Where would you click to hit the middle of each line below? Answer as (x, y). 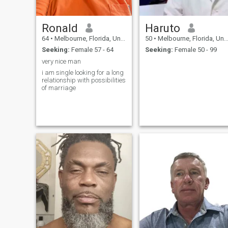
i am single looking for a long (82, 73)
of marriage (59, 88)
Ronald (60, 28)
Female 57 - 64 (91, 50)
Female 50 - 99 (195, 50)
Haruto (162, 28)
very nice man (61, 61)
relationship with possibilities (83, 80)
